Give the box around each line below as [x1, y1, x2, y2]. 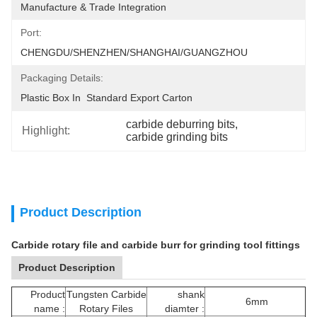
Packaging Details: [21, 72, 103, 83]
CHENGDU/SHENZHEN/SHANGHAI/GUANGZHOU [21, 47, 248, 58]
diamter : [165, 303, 204, 314]
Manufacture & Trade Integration [21, 1, 166, 13]
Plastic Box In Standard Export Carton [21, 92, 192, 103]
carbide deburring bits [126, 118, 236, 130]
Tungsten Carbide [66, 289, 146, 300]
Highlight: [22, 125, 70, 137]
